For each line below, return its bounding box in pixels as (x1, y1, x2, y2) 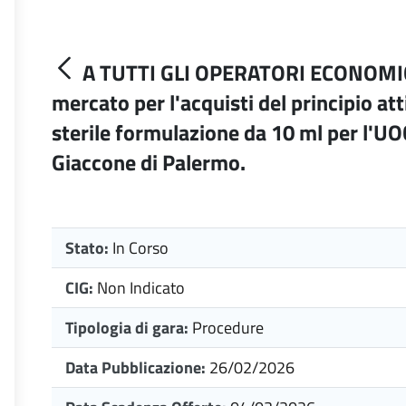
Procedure (192, 315, 264, 340)
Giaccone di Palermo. (52, 146, 246, 179)
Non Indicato (97, 275, 185, 300)
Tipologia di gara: (65, 315, 188, 340)
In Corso (112, 236, 169, 260)
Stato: (65, 236, 112, 260)
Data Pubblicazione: (65, 355, 209, 380)
